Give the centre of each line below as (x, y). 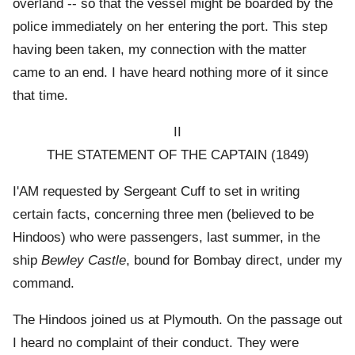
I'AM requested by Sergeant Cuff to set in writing (156, 192)
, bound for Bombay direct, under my (234, 261)
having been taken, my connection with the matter (160, 50)
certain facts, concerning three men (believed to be (163, 215)
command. (44, 284)
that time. (40, 96)
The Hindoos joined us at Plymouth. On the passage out (177, 320)
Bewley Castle (84, 261)
